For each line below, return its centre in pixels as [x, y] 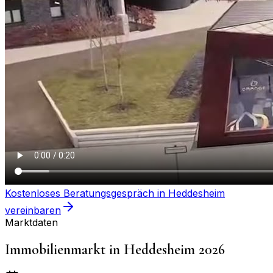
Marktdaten [31, 222]
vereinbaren [33, 210]
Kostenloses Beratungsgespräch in [87, 193]
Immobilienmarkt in [64, 249]
